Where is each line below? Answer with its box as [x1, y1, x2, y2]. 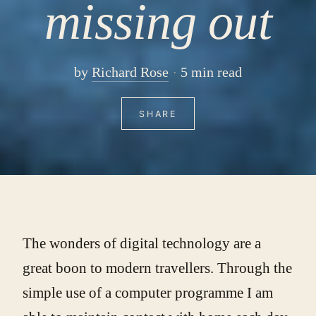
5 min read [181, 64, 242, 80]
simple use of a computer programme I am [23, 284, 273, 302]
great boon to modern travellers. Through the [23, 260, 292, 277]
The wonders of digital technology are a [23, 235, 261, 253]
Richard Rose [92, 64, 169, 80]
